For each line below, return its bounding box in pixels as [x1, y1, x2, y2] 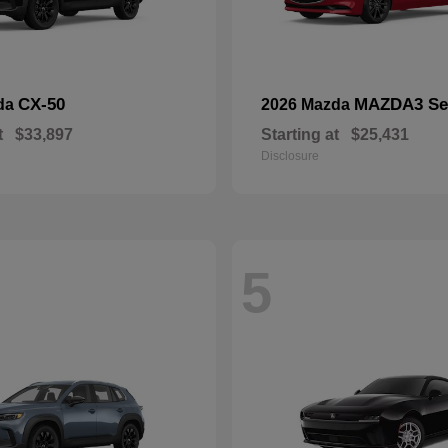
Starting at [261, 125, 339, 143]
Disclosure [261, 148, 319, 163]
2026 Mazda [261, 95, 354, 113]
